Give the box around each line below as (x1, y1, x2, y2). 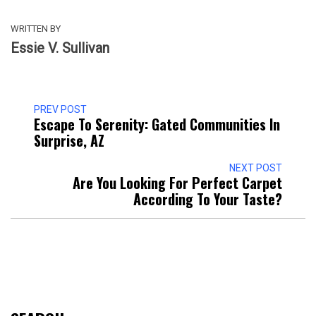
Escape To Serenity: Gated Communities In (34, 113, 280, 135)
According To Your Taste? (133, 188, 282, 209)
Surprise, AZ (34, 129, 104, 151)
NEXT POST (229, 162, 282, 174)
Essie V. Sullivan (11, 39, 109, 56)
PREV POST (34, 103, 87, 115)
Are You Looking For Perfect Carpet (73, 171, 282, 193)
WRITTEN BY (11, 23, 61, 34)
